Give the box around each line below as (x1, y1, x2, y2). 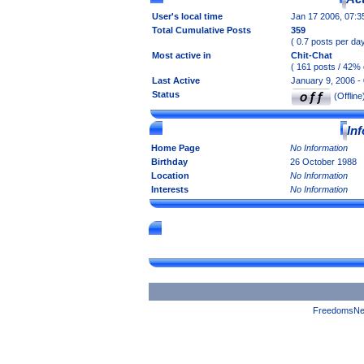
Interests (151, 184, 188, 194)
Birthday (151, 157, 188, 167)
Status (152, 89, 180, 99)
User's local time (152, 11, 223, 21)
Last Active (152, 76, 200, 85)
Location (151, 171, 189, 180)
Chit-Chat (291, 50, 332, 60)
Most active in (152, 50, 211, 60)
